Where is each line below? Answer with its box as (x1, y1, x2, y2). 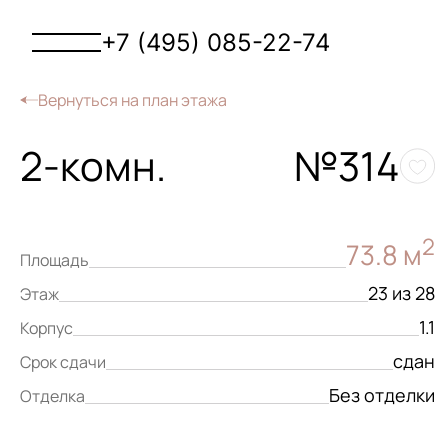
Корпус (20, 317, 73, 339)
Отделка (20, 385, 85, 407)
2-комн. (20, 138, 166, 193)
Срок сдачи (20, 351, 106, 373)
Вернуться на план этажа (38, 89, 227, 111)
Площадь (20, 249, 89, 271)
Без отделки (329, 383, 435, 407)
